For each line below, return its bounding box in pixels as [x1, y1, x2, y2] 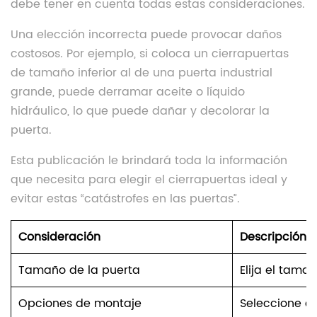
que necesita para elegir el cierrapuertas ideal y [11, 170, 287, 189]
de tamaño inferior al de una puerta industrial [11, 63, 272, 82]
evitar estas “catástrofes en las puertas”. [11, 189, 240, 208]
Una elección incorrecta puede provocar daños [11, 25, 282, 44]
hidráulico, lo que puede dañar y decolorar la [11, 101, 270, 120]
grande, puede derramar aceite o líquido [11, 82, 245, 101]
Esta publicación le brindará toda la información [11, 151, 287, 170]
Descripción [240, 227, 306, 246]
